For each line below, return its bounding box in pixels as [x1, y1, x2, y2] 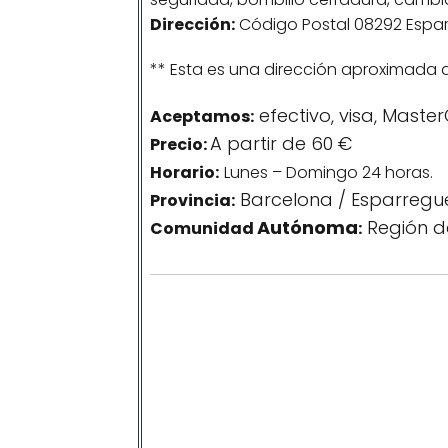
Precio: [150, 133, 210, 156]
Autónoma [257, 215, 358, 240]
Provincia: [150, 189, 235, 212]
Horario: [150, 161, 219, 184]
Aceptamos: [150, 105, 254, 128]
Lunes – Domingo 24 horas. [224, 161, 433, 184]
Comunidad [150, 217, 257, 240]
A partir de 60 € [210, 131, 352, 156]
